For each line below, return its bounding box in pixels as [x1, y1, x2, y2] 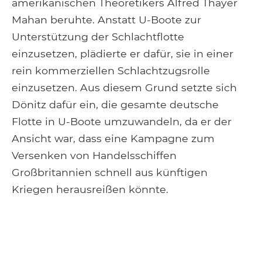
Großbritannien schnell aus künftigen [12, 166, 208, 178]
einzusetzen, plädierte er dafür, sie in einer [12, 47, 233, 60]
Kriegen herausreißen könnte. [12, 182, 168, 195]
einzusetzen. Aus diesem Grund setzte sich [12, 81, 237, 94]
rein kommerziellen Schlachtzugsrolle [12, 64, 210, 77]
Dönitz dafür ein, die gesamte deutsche [12, 98, 219, 111]
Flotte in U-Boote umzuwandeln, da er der [12, 115, 232, 127]
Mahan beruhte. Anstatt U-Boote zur [12, 13, 201, 26]
